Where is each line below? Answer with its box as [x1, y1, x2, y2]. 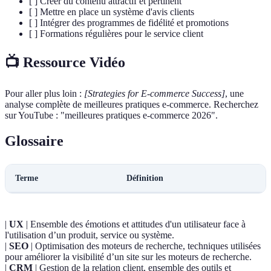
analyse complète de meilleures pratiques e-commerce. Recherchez [5, 99, 258, 109]
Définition [126, 173, 163, 183]
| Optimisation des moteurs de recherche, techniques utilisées [28, 240, 261, 251]
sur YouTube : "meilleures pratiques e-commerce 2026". [5, 109, 218, 120]
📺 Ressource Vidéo [5, 54, 125, 70]
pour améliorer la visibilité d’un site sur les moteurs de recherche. [5, 251, 252, 262]
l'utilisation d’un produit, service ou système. [5, 229, 174, 240]
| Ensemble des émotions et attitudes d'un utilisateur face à [24, 218, 246, 229]
